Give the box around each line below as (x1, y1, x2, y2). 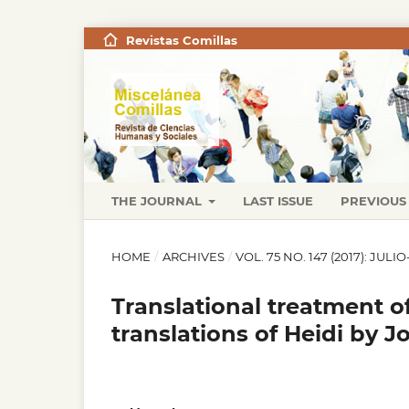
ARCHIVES (162, 248, 225, 264)
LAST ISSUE (243, 193, 314, 208)
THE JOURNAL (111, 193, 205, 208)
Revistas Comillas (125, 33, 237, 47)
